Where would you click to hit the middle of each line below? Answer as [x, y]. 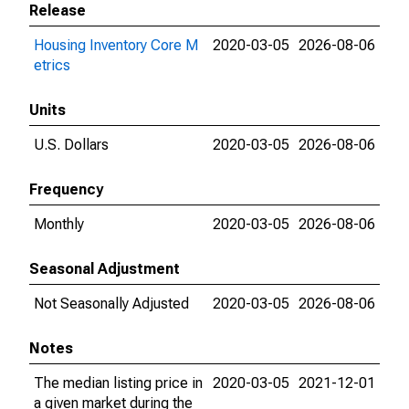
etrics [52, 65]
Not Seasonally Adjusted [111, 304]
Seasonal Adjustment [105, 269]
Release [58, 10]
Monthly [59, 224]
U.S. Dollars [71, 145]
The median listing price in [118, 383]
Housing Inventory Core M [116, 45]
